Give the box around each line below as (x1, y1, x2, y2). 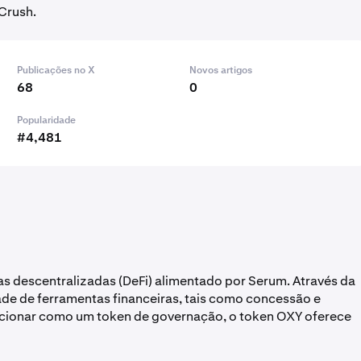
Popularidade (16, 114, 76, 127)
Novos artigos (189, 64, 252, 77)
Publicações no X (16, 64, 95, 77)
